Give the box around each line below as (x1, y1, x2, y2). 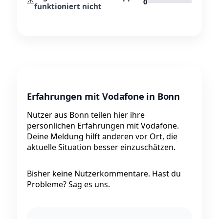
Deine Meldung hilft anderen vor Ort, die (27, 131, 177, 142)
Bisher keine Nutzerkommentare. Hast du (27, 168, 181, 179)
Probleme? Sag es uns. (27, 178, 110, 190)
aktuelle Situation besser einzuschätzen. (27, 141, 175, 153)
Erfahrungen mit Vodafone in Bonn (27, 89, 180, 102)
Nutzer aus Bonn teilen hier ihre (27, 109, 145, 120)
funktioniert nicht (34, 1, 102, 12)
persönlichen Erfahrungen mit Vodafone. (27, 120, 179, 131)
